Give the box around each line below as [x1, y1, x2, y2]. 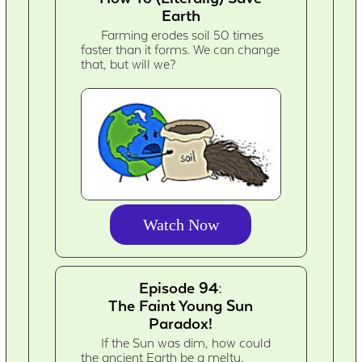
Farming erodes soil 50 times [101, 27, 264, 43]
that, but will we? [81, 57, 176, 72]
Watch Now [142, 216, 219, 234]
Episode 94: [139, 279, 223, 297]
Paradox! [149, 314, 213, 333]
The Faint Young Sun [108, 297, 254, 315]
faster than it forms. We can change [81, 42, 280, 57]
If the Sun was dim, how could [101, 336, 271, 351]
